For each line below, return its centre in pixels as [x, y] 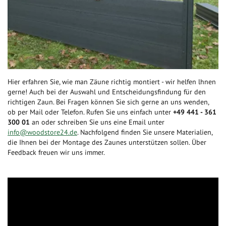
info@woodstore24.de [42, 132]
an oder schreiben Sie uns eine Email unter [98, 122]
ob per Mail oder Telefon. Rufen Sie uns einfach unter [90, 112]
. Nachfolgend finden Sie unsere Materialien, [145, 132]
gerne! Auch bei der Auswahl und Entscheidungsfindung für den [107, 92]
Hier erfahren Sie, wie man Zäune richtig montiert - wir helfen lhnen [112, 81]
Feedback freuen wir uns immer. [56, 152]
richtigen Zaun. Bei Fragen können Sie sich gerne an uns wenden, [108, 102]
